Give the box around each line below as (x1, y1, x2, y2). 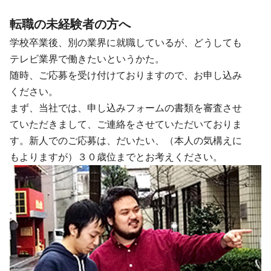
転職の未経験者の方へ (10, 16, 131, 31)
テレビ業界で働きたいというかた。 (10, 53, 165, 65)
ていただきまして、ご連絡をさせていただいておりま (10, 118, 242, 130)
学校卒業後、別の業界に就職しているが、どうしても (10, 36, 242, 48)
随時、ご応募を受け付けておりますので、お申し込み (10, 69, 242, 81)
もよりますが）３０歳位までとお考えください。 (10, 151, 223, 163)
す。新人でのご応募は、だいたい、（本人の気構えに (10, 134, 242, 146)
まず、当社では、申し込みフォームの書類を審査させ (10, 102, 242, 114)
